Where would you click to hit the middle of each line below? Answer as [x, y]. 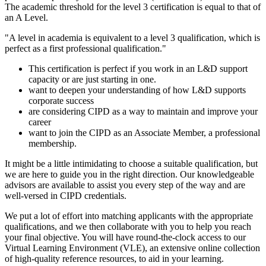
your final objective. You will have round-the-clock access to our [125, 237]
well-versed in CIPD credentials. [66, 195]
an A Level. [26, 17]
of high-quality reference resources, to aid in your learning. [114, 258]
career [40, 122]
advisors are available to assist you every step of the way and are [125, 185]
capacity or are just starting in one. [92, 79]
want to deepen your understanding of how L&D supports [137, 90]
